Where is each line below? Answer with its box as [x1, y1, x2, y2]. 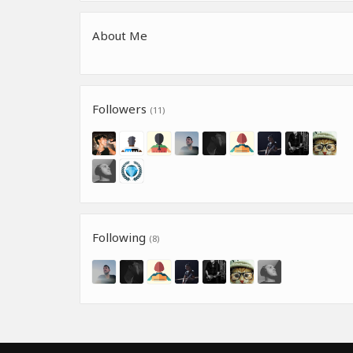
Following [92, 229, 149, 245]
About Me [92, 27, 147, 43]
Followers [92, 100, 150, 117]
